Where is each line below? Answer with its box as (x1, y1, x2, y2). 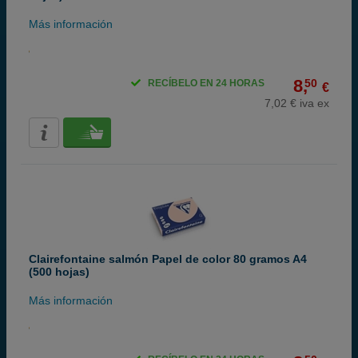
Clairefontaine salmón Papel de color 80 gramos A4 (29, 253, 307, 265)
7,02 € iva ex (265, 97, 329, 109)
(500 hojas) (29, 265, 89, 278)
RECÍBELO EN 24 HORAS (148, 78, 265, 89)
